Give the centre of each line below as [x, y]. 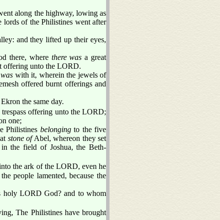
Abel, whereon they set [69, 138]
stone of [20, 138]
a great [94, 57]
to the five [89, 129]
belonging [55, 129]
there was [67, 57]
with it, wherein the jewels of [59, 75]
